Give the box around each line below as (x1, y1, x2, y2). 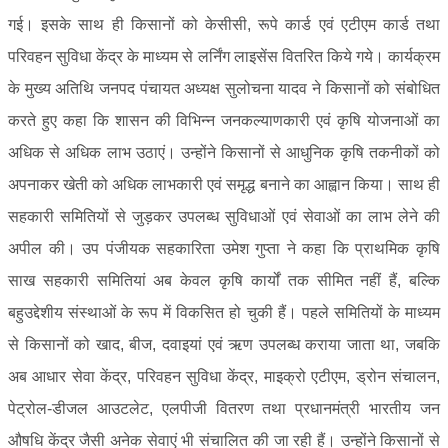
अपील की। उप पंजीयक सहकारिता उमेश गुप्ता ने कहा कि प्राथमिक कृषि (8, 239, 440, 257)
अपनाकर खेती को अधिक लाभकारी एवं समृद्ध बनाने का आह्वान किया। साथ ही (8, 175, 440, 193)
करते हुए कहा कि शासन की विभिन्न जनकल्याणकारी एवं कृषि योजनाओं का (8, 111, 440, 129)
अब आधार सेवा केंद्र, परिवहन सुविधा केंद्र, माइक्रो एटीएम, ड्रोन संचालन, (8, 367, 440, 385)
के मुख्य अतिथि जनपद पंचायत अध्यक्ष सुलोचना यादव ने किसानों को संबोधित (8, 79, 440, 97)
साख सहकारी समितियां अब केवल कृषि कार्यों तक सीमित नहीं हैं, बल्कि (8, 271, 440, 289)
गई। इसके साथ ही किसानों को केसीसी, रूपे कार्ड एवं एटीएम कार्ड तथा (8, 15, 440, 33)
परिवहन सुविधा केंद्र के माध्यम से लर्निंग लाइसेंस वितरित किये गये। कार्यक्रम (8, 47, 440, 65)
